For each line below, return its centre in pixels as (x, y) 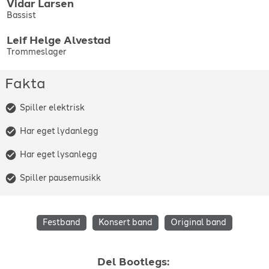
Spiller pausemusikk (60, 178)
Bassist (21, 16)
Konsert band (125, 222)
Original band (198, 222)
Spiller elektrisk (52, 108)
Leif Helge (34, 40)
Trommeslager (36, 52)
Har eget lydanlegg (59, 131)
